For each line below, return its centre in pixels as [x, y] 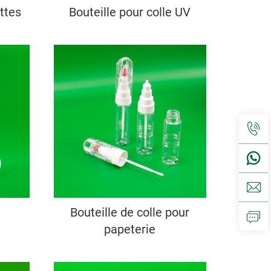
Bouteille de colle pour [130, 212]
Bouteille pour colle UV [130, 12]
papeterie [130, 229]
